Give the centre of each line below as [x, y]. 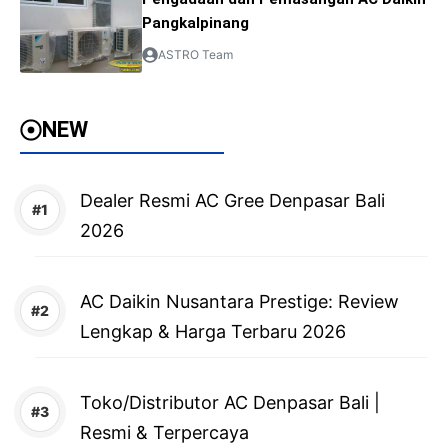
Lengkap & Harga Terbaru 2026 [213, 332]
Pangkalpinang [196, 22]
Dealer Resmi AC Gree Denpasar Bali [232, 201]
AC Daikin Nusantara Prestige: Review [239, 302]
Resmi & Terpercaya [164, 433]
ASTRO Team [195, 54]
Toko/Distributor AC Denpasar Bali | [230, 403]
